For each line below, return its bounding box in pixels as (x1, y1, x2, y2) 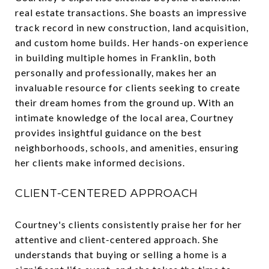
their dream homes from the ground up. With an (15, 96, 234, 108)
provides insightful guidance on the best (15, 126, 202, 138)
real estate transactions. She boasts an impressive (15, 6, 247, 18)
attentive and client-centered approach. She (15, 233, 219, 245)
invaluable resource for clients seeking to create (15, 81, 240, 93)
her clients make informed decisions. (15, 156, 185, 168)
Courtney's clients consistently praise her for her (15, 218, 242, 230)
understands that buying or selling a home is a (15, 248, 227, 260)
